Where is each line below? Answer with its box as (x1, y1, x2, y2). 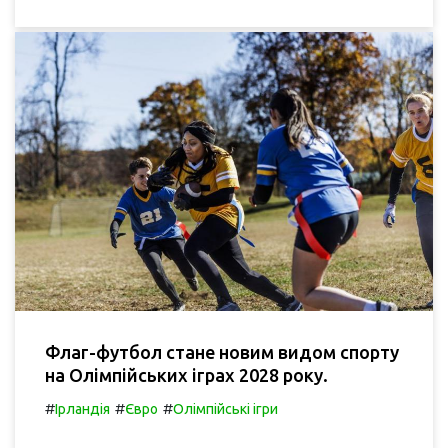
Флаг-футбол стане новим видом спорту (45, 341, 399, 362)
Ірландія (55, 400, 110, 417)
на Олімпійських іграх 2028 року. (45, 364, 328, 385)
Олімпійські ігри (173, 400, 278, 417)
